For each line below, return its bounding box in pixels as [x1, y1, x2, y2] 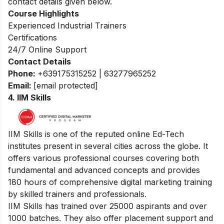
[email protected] [33, 80, 98, 91]
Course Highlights [8, 8, 79, 19]
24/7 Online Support [8, 44, 86, 55]
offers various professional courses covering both [8, 152, 199, 163]
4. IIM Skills [8, 92, 51, 103]
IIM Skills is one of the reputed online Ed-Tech [8, 128, 184, 139]
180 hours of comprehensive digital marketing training [8, 176, 212, 187]
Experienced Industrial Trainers [8, 20, 126, 31]
